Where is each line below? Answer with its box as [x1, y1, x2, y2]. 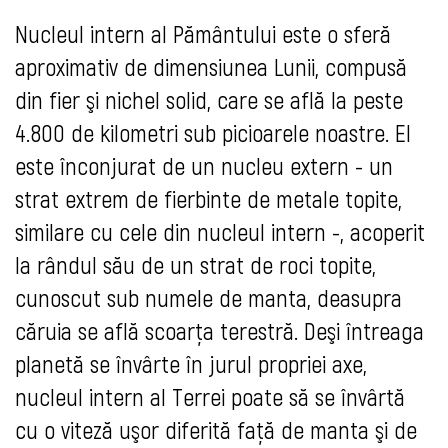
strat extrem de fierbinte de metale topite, [15, 184, 402, 214]
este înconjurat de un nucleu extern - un [15, 151, 393, 181]
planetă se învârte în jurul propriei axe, [15, 349, 367, 379]
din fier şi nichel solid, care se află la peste [15, 85, 403, 115]
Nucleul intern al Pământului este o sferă [15, 19, 391, 49]
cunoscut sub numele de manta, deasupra [15, 283, 402, 313]
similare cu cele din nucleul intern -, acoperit [15, 217, 425, 247]
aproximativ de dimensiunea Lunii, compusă [15, 52, 407, 82]
